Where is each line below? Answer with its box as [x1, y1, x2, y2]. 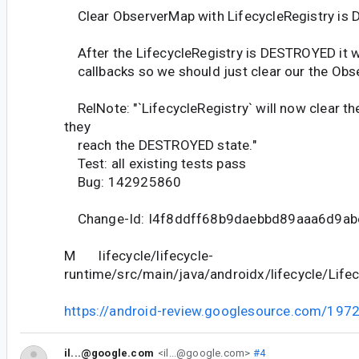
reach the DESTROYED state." [64, 137, 256, 154]
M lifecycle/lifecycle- [64, 248, 214, 264]
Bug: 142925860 [64, 174, 182, 191]
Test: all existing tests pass [64, 155, 247, 172]
